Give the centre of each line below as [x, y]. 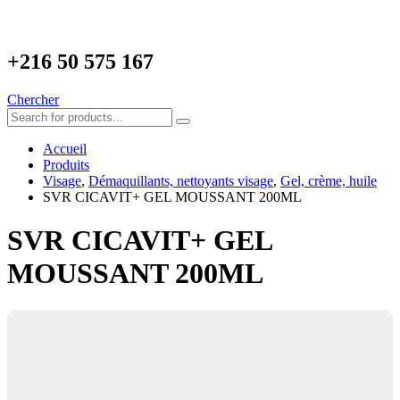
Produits [66, 164]
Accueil [65, 148]
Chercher [33, 99]
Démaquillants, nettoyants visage [181, 180]
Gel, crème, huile [329, 180]
